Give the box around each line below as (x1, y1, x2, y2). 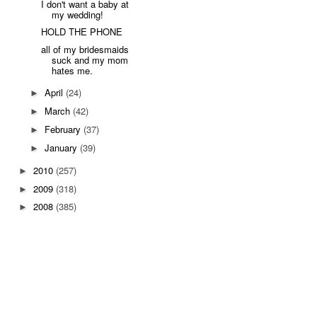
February (44, 122, 83, 136)
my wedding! (52, 7, 104, 21)
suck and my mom (52, 53, 129, 67)
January (44, 140, 80, 154)
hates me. (52, 64, 93, 78)
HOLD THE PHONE (41, 25, 123, 39)
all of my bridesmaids (41, 42, 129, 57)
